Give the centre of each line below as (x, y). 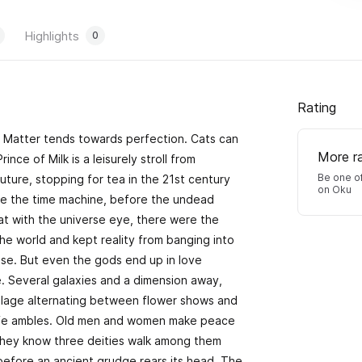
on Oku (335, 189)
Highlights (52, 36)
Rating (317, 107)
